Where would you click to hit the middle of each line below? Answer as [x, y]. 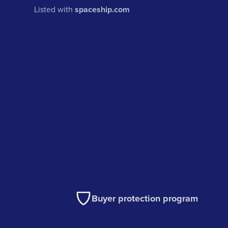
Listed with [55, 9]
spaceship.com [103, 10]
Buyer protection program [145, 199]
